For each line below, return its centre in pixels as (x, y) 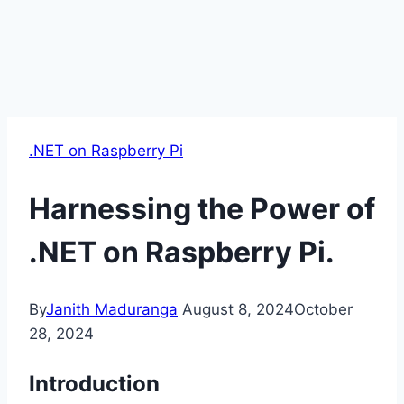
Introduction (94, 384)
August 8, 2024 (238, 310)
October (323, 310)
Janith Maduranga (112, 310)
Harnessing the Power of (202, 208)
